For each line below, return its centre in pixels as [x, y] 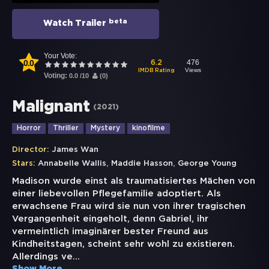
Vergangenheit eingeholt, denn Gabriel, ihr [110, 219]
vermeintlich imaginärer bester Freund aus [110, 232]
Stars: [24, 164]
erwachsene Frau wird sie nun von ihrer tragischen [129, 207]
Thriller [66, 128]
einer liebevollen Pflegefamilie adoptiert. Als [116, 194]
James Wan [75, 150]
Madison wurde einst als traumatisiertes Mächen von [134, 181]
